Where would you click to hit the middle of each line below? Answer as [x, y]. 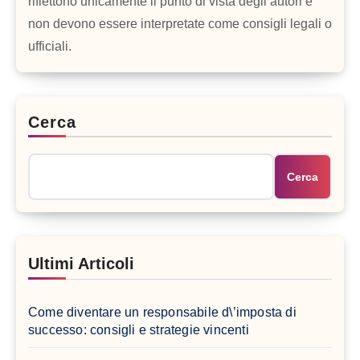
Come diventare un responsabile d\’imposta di [162, 313]
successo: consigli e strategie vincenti [139, 330]
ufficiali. [50, 47]
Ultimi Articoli [81, 264]
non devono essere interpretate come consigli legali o [180, 24]
